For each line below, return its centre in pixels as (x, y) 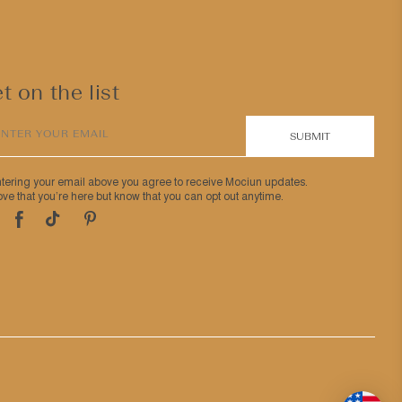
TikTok (65, 223)
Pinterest (110, 223)
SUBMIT (310, 136)
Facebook (44, 224)
